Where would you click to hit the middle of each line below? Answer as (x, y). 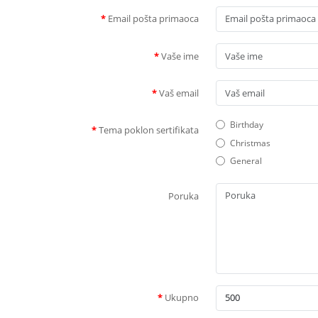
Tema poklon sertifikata (149, 130)
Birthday (246, 125)
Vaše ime (180, 56)
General (246, 161)
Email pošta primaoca (153, 19)
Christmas (250, 143)
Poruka (183, 196)
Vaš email (179, 93)
